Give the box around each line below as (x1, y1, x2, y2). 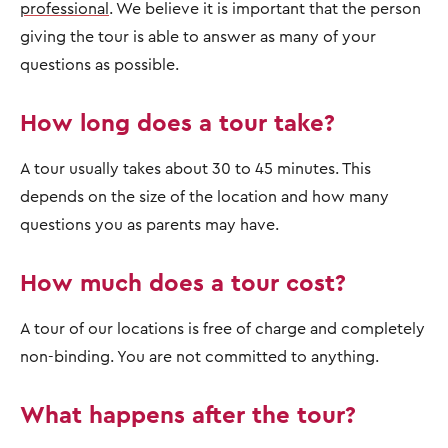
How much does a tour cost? (20, 267, 353, 297)
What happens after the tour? (20, 399, 370, 429)
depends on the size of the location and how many (20, 186, 389, 206)
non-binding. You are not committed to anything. (20, 346, 379, 366)
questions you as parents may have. (20, 214, 279, 234)
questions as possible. (20, 54, 179, 74)
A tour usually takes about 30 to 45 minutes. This (20, 158, 371, 178)
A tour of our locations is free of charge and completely (20, 318, 425, 338)
